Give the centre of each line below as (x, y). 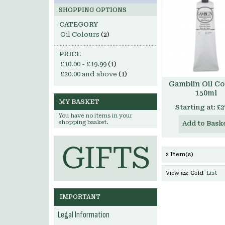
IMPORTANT (80, 197)
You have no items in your (95, 116)
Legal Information (84, 215)
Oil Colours (80, 34)
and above (99, 74)
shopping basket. (83, 122)
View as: (177, 173)
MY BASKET (79, 102)
